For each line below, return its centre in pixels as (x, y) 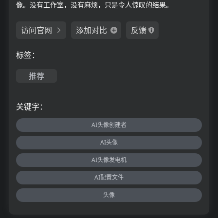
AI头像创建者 (109, 125)
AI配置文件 (109, 177)
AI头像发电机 (109, 160)
